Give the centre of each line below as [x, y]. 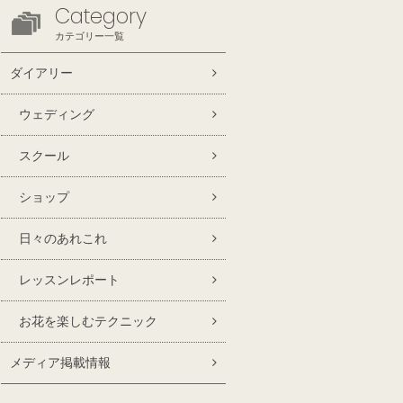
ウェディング [57, 114]
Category [101, 16]
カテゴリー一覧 [90, 36]
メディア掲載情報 [60, 363]
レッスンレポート [69, 280]
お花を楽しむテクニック [88, 321]
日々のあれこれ [63, 238]
